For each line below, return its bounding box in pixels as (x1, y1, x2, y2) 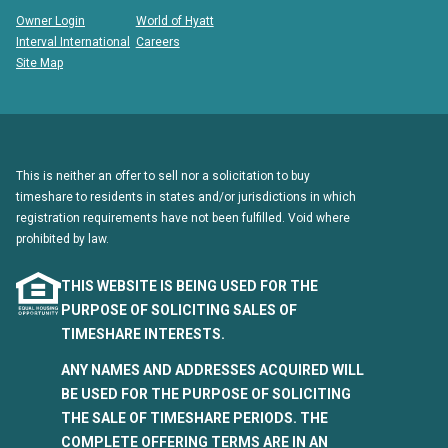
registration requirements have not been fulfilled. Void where (16, 211, 350, 226)
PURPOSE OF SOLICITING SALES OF (61, 302, 298, 319)
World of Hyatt (135, 14, 214, 29)
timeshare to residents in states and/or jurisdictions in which (16, 190, 356, 205)
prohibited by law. (16, 232, 109, 247)
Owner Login (16, 14, 85, 29)
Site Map (16, 56, 63, 71)
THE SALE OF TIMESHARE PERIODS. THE (61, 410, 329, 427)
